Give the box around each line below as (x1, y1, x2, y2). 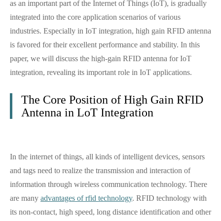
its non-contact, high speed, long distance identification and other (10, 208, 211, 216)
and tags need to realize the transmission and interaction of (10, 166, 190, 175)
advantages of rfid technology (40, 194, 132, 202)
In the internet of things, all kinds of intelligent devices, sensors (10, 152, 205, 161)
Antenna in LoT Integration (21, 106, 153, 119)
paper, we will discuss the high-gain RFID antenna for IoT (10, 54, 191, 63)
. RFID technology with (132, 194, 207, 202)
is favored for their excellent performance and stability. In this (10, 40, 200, 49)
